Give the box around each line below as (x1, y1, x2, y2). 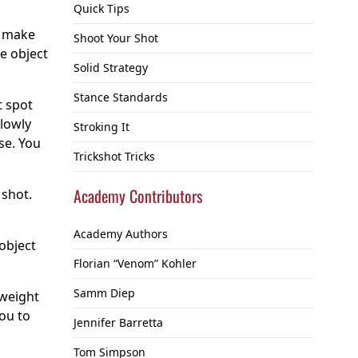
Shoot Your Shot (74, 30, 158, 46)
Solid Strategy (74, 60, 148, 76)
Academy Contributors (74, 184, 202, 209)
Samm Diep (74, 285, 135, 301)
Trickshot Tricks (74, 149, 155, 165)
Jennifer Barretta (74, 315, 163, 331)
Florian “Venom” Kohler (74, 256, 197, 272)
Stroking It (74, 119, 129, 135)
